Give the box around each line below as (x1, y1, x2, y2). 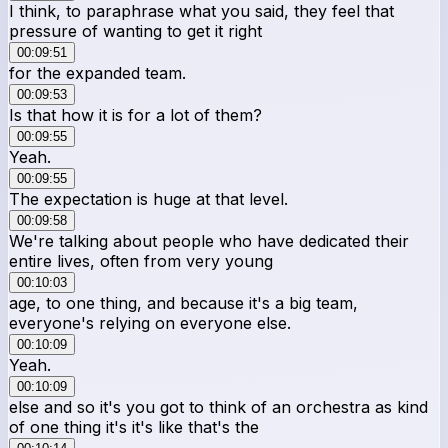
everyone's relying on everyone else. (9, 312, 291, 333)
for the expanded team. (9, 62, 186, 83)
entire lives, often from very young (9, 250, 273, 271)
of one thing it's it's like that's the (9, 416, 259, 437)
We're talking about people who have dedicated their (9, 230, 409, 251)
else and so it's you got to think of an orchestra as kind (9, 396, 428, 417)
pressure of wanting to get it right (9, 20, 262, 41)
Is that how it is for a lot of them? (9, 104, 262, 125)
